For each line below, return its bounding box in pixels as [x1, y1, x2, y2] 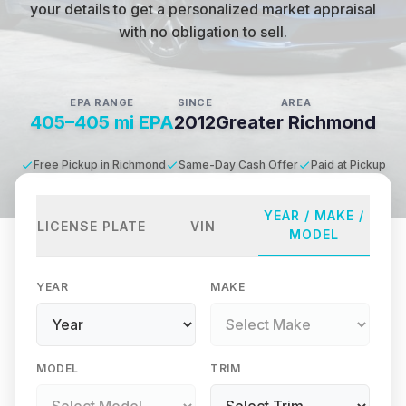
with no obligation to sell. [119, 23, 287, 41]
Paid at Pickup [310, 158, 386, 171]
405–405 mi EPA [30, 111, 174, 133]
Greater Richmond [216, 111, 376, 133]
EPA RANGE [70, 96, 134, 109]
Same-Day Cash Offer [178, 158, 298, 171]
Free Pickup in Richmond [33, 158, 166, 171]
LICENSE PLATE [37, 217, 147, 234]
